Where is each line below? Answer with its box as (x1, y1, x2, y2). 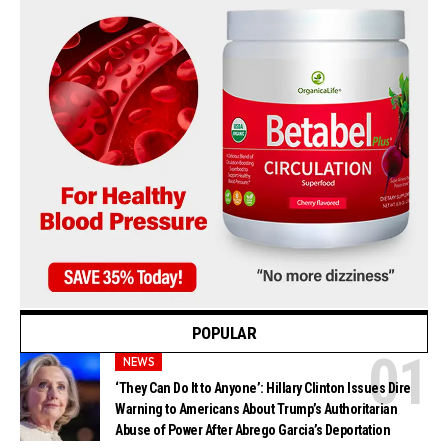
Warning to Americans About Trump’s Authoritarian (115, 401, 398, 418)
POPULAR (191, 323, 257, 344)
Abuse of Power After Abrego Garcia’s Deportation (115, 422, 391, 439)
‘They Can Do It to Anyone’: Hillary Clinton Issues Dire (115, 380, 411, 397)
